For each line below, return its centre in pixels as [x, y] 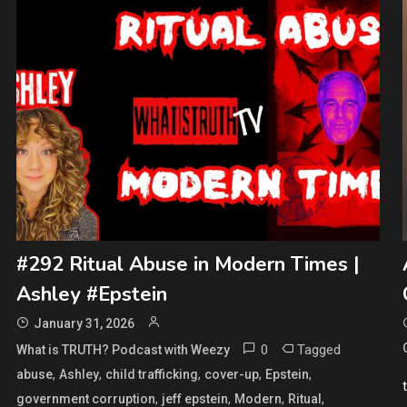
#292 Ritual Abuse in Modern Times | [188, 264]
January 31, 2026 [84, 323]
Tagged [318, 349]
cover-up [231, 374]
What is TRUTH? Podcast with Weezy [123, 349]
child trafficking [151, 374]
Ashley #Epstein [91, 294]
